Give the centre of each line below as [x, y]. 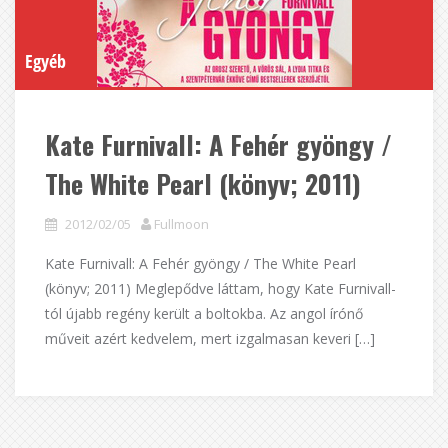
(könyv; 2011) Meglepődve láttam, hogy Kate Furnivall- [220, 288]
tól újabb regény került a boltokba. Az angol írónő [204, 313]
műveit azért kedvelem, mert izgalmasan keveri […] [210, 338]
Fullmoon [181, 224]
